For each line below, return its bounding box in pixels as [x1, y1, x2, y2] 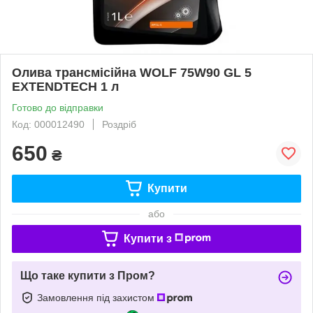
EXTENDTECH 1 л [12, 79, 119, 94]
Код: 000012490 [12, 118, 85, 130]
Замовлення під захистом [37, 291, 157, 303]
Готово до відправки [12, 101, 103, 113]
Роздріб [102, 118, 136, 130]
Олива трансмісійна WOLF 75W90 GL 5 [12, 65, 252, 80]
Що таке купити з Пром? [20, 269, 155, 282]
